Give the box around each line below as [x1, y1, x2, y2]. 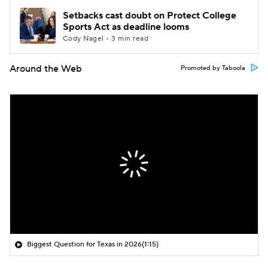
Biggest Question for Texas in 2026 [27, 239, 142, 249]
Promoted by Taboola [181, 64, 245, 72]
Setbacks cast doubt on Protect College [63, 10, 236, 22]
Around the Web [10, 63, 82, 75]
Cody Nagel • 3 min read [63, 34, 149, 43]
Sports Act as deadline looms [63, 21, 189, 33]
